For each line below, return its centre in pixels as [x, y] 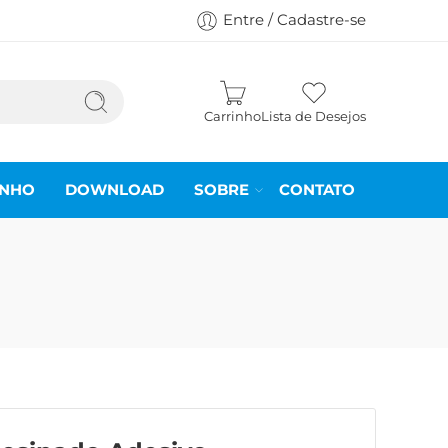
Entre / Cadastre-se [294, 20]
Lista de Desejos [313, 116]
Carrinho [232, 116]
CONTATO [317, 189]
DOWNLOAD [114, 189]
